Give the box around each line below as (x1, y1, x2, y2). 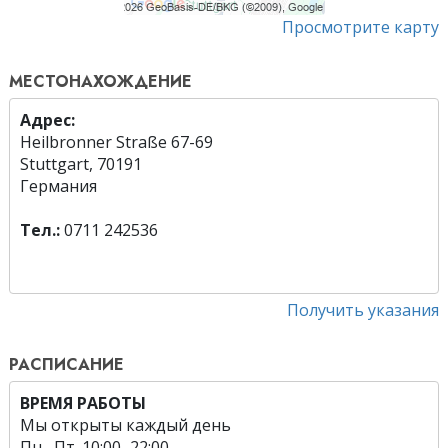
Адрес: (20, 109, 75, 132)
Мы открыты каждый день (20, 413, 231, 436)
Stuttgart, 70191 (20, 153, 142, 176)
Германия (20, 175, 97, 198)
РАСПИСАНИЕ (9, 352, 124, 376)
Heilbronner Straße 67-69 (20, 131, 213, 154)
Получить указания (287, 298, 439, 321)
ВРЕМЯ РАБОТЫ (20, 391, 146, 414)
